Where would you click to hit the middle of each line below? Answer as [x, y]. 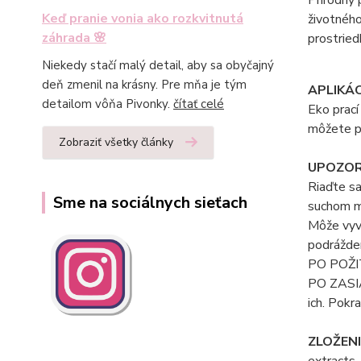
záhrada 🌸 [74, 38]
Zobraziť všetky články [116, 142]
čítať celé [199, 104]
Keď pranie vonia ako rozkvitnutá [143, 19]
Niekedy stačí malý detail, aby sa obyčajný [158, 65]
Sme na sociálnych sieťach [150, 203]
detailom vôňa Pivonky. [108, 104]
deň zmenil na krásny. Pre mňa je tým [144, 85]
